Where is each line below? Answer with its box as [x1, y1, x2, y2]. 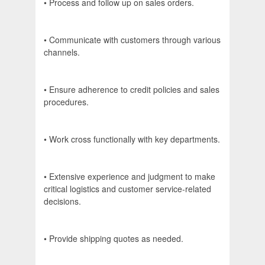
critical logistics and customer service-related [44, 183, 211, 195]
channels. [44, 46, 80, 59]
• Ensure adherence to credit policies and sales [44, 83, 219, 96]
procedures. [44, 96, 89, 108]
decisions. [44, 195, 81, 208]
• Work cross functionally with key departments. [44, 133, 220, 146]
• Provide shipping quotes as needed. [44, 232, 183, 245]
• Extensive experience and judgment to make [44, 170, 215, 183]
